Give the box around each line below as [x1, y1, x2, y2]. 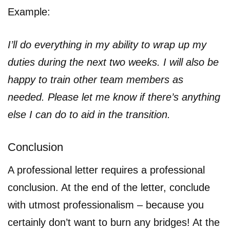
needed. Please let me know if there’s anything [8, 91, 220, 103]
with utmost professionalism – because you [8, 199, 204, 210]
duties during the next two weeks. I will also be [8, 56, 219, 68]
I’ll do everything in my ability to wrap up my [8, 39, 206, 50]
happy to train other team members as [8, 73, 183, 85]
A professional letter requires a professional [8, 164, 205, 176]
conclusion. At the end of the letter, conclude [8, 181, 210, 193]
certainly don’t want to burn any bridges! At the [8, 216, 220, 228]
